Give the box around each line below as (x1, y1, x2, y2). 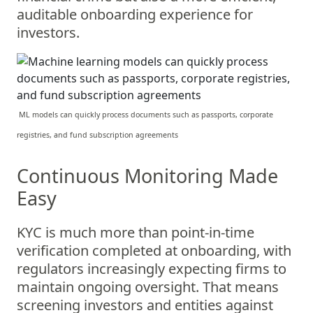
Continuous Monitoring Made (17, 163, 278, 189)
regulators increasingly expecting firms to (17, 259, 286, 278)
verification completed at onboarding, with (17, 241, 291, 260)
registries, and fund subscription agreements (17, 130, 178, 140)
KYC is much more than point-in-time (17, 223, 254, 242)
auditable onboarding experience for (17, 5, 253, 24)
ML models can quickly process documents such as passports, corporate (17, 110, 273, 119)
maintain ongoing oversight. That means (17, 277, 279, 296)
